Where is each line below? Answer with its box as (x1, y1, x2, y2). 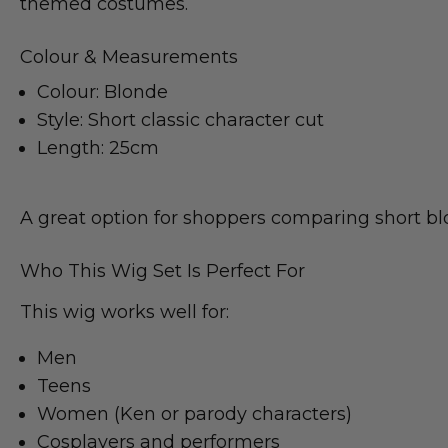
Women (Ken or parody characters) (37, 402, 352, 425)
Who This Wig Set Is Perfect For (20, 259, 305, 282)
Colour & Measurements (20, 45, 238, 68)
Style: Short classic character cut (37, 108, 324, 131)
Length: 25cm (37, 136, 159, 159)
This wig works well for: (20, 300, 229, 323)
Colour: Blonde (37, 80, 168, 103)
